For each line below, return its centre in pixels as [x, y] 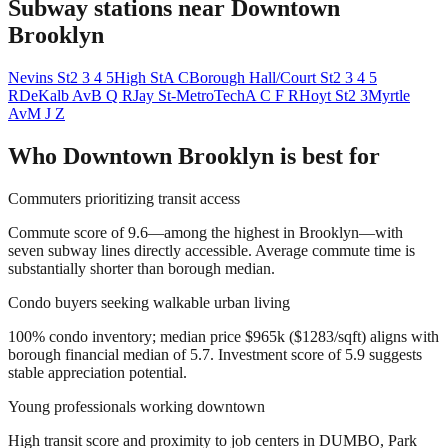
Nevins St [39, 77]
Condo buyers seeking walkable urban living [149, 302]
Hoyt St [323, 95]
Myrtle [389, 95]
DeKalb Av [55, 95]
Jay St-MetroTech [189, 95]
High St [138, 77]
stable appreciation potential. [97, 372]
